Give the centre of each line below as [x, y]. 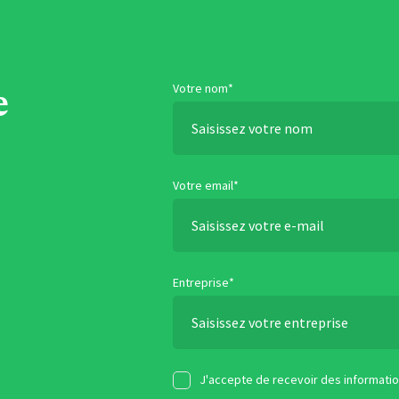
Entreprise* [204, 282]
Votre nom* [203, 88]
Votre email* [206, 185]
